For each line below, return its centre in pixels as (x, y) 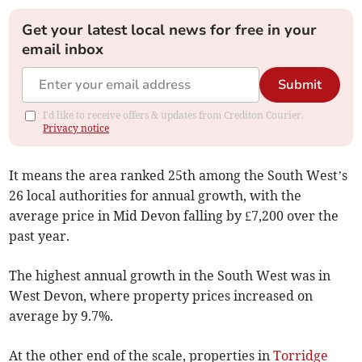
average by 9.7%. (61, 316)
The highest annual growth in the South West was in (170, 276)
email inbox (63, 50)
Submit (299, 85)
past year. (40, 236)
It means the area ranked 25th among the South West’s (179, 176)
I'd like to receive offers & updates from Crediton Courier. (174, 116)
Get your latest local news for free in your (170, 30)
